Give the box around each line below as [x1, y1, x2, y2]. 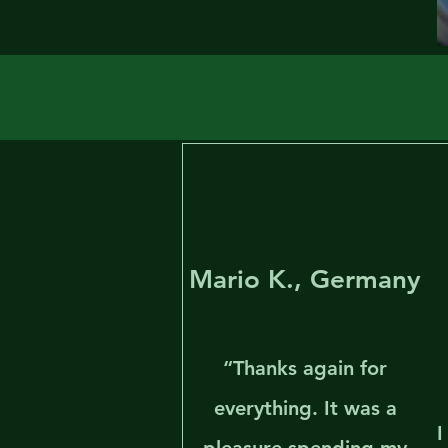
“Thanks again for [223, 356, 388, 380]
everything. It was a [213, 396, 397, 420]
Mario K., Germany [188, 264, 421, 295]
